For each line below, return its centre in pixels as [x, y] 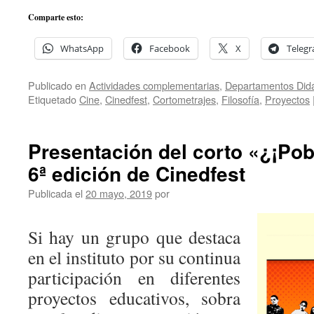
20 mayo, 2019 [119, 193]
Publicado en [57, 85]
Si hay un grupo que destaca [134, 237]
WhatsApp [82, 48]
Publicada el [55, 193]
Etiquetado [52, 99]
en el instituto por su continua [134, 257]
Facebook [170, 48]
